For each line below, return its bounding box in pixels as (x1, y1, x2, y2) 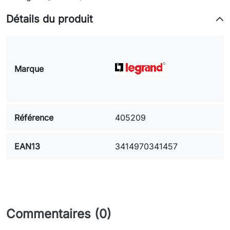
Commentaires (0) (6, 206, 111, 221)
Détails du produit (6, 13, 93, 25)
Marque (14, 64, 44, 74)
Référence (14, 112, 53, 123)
